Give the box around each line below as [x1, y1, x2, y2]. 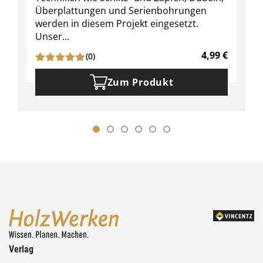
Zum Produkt [107, 76, 174, 89]
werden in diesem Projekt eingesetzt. [35, 17, 198, 31]
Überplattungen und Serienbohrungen [35, 4, 207, 18]
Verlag [9, 244, 33, 255]
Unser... [35, 30, 69, 43]
